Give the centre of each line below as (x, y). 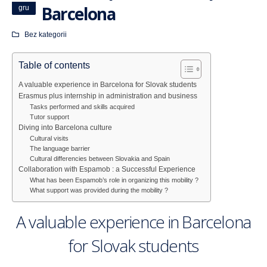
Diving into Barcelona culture (65, 128)
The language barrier (60, 149)
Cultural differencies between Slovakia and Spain (100, 159)
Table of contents (54, 66)
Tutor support (49, 117)
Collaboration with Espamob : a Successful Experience (107, 169)
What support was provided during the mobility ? (99, 190)
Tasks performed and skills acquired (82, 107)
